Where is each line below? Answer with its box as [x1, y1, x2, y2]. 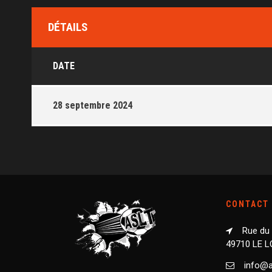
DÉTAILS [48, 19, 87, 34]
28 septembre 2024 [53, 99, 132, 111]
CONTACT [226, 199, 269, 209]
